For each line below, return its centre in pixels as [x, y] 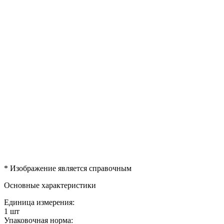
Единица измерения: [39, 202]
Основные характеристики [50, 185]
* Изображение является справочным [68, 168]
